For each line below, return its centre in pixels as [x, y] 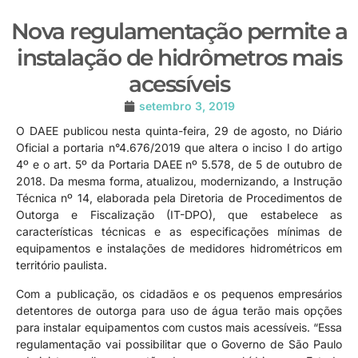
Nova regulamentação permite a [179, 32]
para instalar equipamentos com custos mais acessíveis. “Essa [179, 327]
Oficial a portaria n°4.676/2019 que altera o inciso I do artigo [179, 148]
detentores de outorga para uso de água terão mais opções [179, 310]
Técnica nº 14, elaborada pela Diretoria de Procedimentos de [179, 198]
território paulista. [62, 265]
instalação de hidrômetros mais [179, 58]
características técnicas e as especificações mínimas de [179, 232]
